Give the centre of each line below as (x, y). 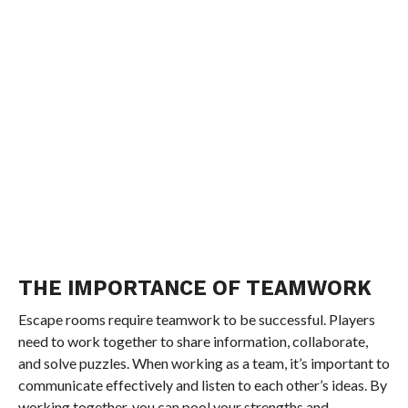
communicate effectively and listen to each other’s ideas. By (202, 384)
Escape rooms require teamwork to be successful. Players (196, 319)
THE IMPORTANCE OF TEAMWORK (194, 287)
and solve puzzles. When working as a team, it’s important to (204, 362)
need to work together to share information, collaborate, (193, 341)
